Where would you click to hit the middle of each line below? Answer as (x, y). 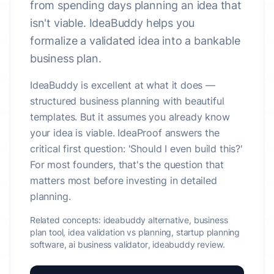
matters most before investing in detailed (124, 180)
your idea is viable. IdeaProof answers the (125, 133)
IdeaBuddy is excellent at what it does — (123, 85)
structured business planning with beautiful (127, 101)
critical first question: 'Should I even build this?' (136, 149)
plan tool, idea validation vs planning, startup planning (135, 232)
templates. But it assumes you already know (130, 117)
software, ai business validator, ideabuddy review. (128, 244)
